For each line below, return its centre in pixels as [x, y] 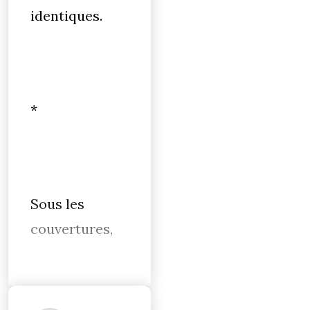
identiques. [68, 16]
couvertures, [72, 229]
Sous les [57, 204]
